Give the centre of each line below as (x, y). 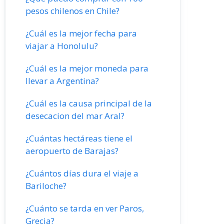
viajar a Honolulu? (62, 46)
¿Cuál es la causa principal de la (89, 103)
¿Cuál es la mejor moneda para (87, 68)
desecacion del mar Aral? (75, 116)
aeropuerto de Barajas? (72, 151)
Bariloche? (46, 186)
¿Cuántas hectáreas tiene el (79, 138)
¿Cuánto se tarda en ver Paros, (85, 208)
